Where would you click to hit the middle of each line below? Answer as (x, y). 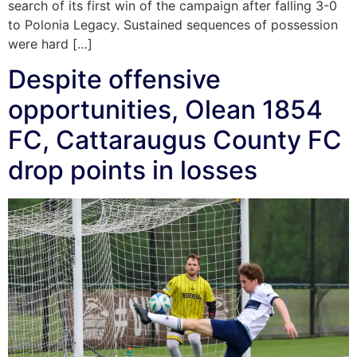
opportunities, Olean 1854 (165, 110)
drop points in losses (133, 171)
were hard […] (50, 43)
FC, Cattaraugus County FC (175, 140)
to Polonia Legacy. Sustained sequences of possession (173, 24)
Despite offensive (114, 80)
